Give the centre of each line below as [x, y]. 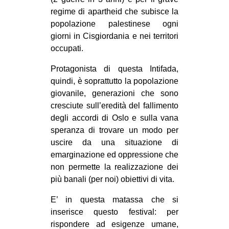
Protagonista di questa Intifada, [114, 69]
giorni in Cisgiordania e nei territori [114, 36]
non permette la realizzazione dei [114, 167]
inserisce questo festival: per [114, 212]
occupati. [67, 49]
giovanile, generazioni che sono [114, 94]
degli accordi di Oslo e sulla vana [114, 118]
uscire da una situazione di [114, 143]
